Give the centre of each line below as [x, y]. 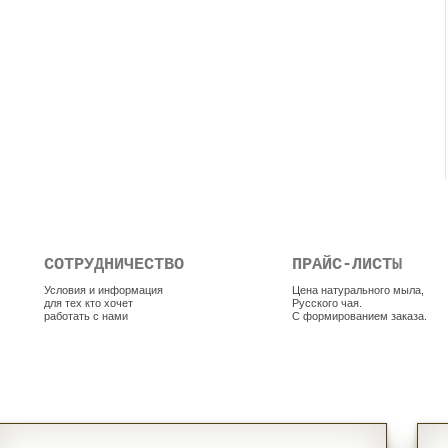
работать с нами [86, 316]
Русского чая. [327, 303]
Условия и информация [103, 290]
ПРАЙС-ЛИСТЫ [347, 264]
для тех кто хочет [88, 303]
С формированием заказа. [359, 316]
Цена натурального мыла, [358, 290]
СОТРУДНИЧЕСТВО [114, 264]
